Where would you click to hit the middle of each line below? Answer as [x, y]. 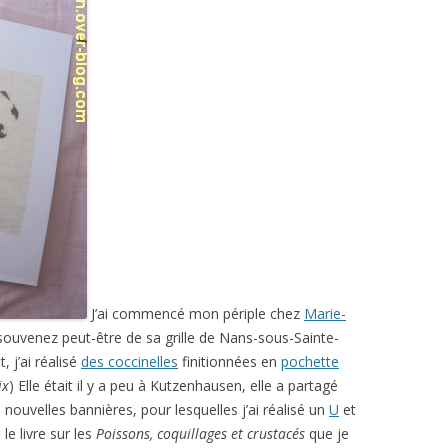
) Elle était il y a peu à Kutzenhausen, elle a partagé [173, 385]
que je [327, 433]
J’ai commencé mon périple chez [195, 313]
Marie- [325, 313]
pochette [310, 361]
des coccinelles [129, 361]
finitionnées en [229, 361]
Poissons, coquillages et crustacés [200, 433]
